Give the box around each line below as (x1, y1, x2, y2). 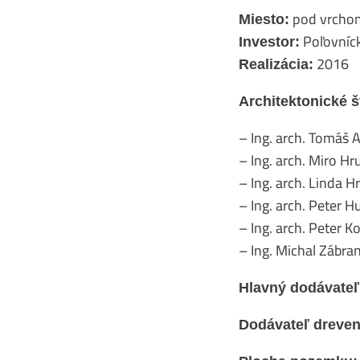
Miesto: (239, 11, 289, 27)
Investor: (239, 34, 300, 50)
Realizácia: (239, 56, 313, 72)
